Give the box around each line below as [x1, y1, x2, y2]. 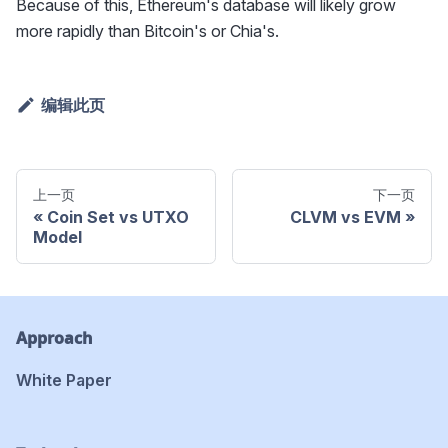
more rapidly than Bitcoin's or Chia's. [16, 21, 279, 42]
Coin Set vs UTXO [47, 207, 189, 228]
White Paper [16, 370, 112, 391]
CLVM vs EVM [290, 207, 401, 228]
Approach [16, 327, 93, 350]
